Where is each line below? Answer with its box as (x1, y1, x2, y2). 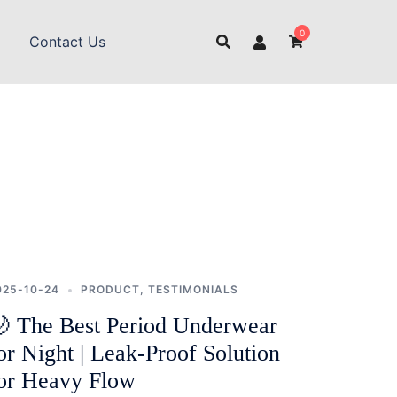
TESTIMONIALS (148, 283, 238, 296)
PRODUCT (81, 283, 140, 296)
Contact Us (28, 33, 105, 51)
